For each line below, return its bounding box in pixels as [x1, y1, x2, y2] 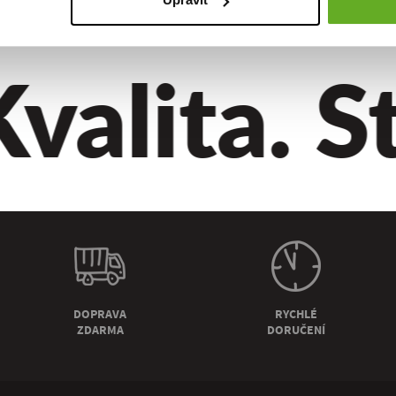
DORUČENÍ [266, 321, 325, 339]
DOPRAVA [73, 305, 127, 324]
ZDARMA [76, 321, 124, 339]
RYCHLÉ [274, 305, 317, 324]
